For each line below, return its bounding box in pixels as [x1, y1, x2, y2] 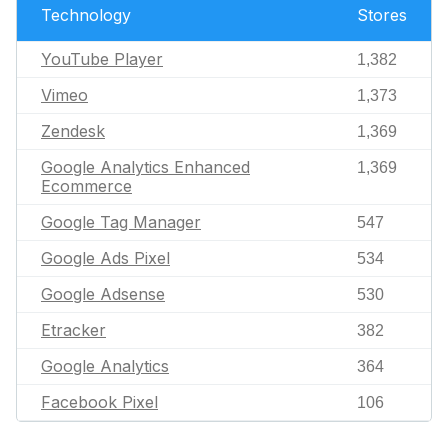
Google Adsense [41, 284, 165, 304]
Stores [357, 5, 407, 25]
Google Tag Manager [41, 212, 201, 232]
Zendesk [41, 121, 105, 141]
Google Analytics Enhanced [41, 157, 250, 177]
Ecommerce [41, 176, 132, 196]
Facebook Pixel [41, 392, 158, 412]
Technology [41, 5, 131, 25]
